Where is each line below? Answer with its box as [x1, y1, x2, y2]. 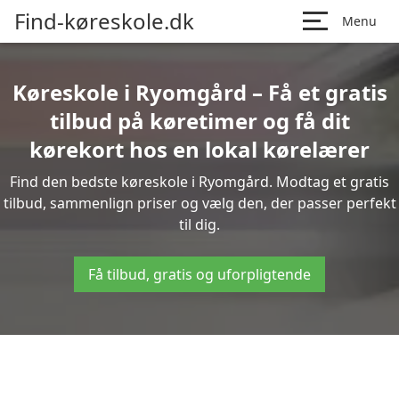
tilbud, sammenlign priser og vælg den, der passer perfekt [3, 193, 396, 213]
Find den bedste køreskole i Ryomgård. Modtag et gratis [10, 172, 389, 191]
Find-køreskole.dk [14, 6, 194, 36]
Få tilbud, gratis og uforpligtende [88, 265, 311, 284]
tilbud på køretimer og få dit [49, 106, 350, 135]
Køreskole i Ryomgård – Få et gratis [12, 77, 387, 107]
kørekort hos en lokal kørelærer [29, 134, 370, 164]
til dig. [179, 215, 220, 234]
